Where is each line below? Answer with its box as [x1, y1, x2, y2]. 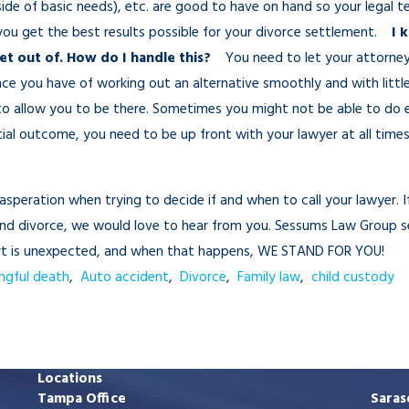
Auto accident [80, 267, 169, 290]
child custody [311, 267, 394, 290]
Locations [37, 367, 102, 392]
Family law [237, 267, 300, 290]
